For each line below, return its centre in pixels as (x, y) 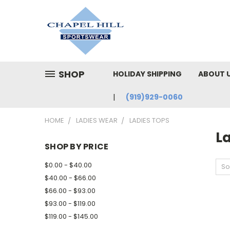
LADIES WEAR (97, 120)
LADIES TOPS (149, 120)
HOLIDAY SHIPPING (147, 74)
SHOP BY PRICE (77, 147)
